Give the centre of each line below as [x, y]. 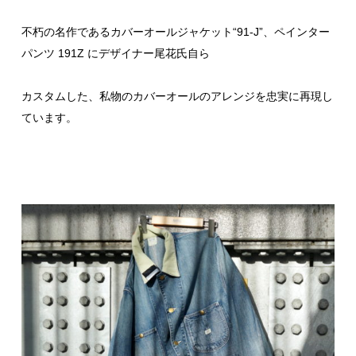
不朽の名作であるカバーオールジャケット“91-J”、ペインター [176, 31]
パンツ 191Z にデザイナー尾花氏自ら [116, 53]
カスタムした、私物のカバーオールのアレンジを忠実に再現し [177, 96]
